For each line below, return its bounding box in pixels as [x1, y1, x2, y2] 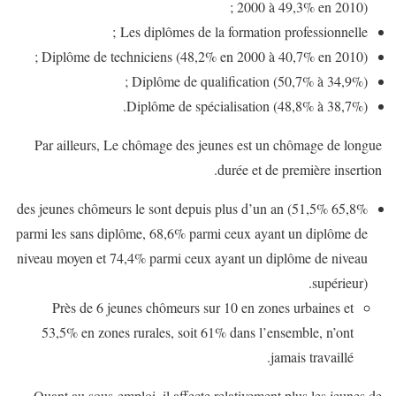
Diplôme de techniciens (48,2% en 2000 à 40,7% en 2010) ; [42, 46, 368, 65]
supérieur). [312, 272, 368, 292]
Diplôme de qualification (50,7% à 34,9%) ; [132, 71, 368, 90]
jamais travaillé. [270, 346, 354, 366]
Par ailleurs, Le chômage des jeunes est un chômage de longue [34, 134, 382, 154]
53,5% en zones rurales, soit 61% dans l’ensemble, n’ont [42, 322, 354, 341]
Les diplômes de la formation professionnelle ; [120, 21, 368, 41]
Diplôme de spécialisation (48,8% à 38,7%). [126, 95, 368, 115]
